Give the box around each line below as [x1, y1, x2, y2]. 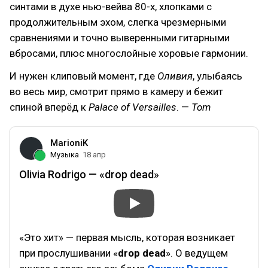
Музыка [50, 150, 79, 159]
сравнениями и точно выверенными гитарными [10, 32, 230, 44]
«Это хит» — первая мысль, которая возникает [19, 232, 235, 243]
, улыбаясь [193, 70, 242, 82]
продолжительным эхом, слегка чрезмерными [10, 16, 226, 28]
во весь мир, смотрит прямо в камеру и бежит [10, 86, 223, 98]
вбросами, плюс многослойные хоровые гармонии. [10, 47, 248, 59]
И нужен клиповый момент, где [10, 70, 157, 82]
